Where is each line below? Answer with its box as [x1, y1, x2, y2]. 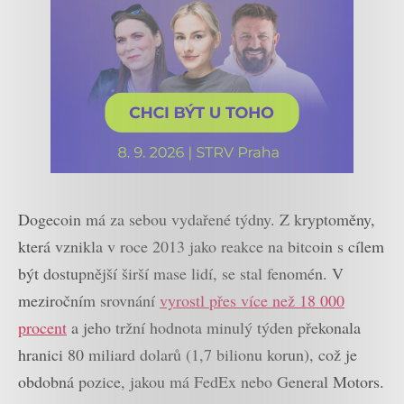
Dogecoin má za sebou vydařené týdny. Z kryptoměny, [18, 207, 375, 230]
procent [18, 316, 67, 338]
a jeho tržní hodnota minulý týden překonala [67, 316, 361, 338]
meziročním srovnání [18, 289, 160, 311]
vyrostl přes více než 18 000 [160, 289, 344, 311]
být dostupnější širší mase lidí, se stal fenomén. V [18, 262, 344, 284]
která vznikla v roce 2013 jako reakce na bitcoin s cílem [18, 234, 384, 257]
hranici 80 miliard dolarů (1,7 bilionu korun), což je [18, 343, 357, 365]
